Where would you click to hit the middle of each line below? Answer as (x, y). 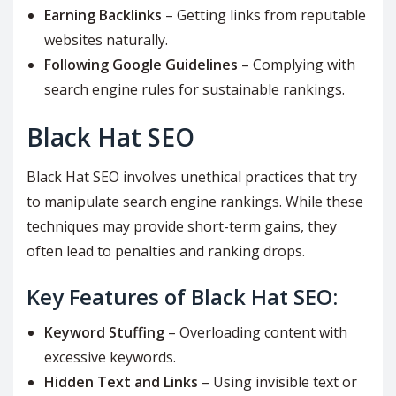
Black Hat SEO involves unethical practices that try (192, 177)
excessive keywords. (110, 358)
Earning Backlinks (103, 15)
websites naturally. (106, 40)
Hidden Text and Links (121, 382)
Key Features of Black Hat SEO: (182, 297)
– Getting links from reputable (264, 15)
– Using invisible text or (278, 382)
